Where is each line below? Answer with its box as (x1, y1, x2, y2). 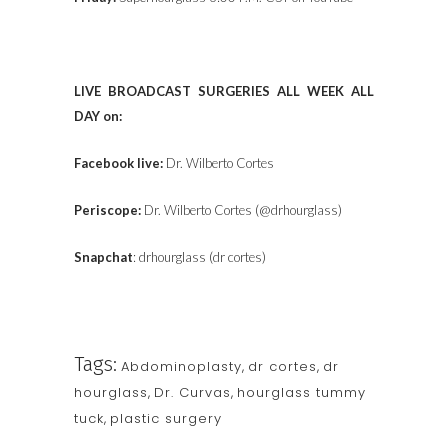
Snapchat (74, 249, 133, 265)
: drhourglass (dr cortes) (133, 249, 266, 265)
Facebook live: (74, 155, 163, 171)
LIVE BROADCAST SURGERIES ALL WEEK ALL (74, 83, 374, 99)
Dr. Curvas (154, 383, 231, 402)
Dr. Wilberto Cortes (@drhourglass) (141, 202, 342, 218)
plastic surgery (110, 409, 222, 428)
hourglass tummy (237, 383, 366, 402)
